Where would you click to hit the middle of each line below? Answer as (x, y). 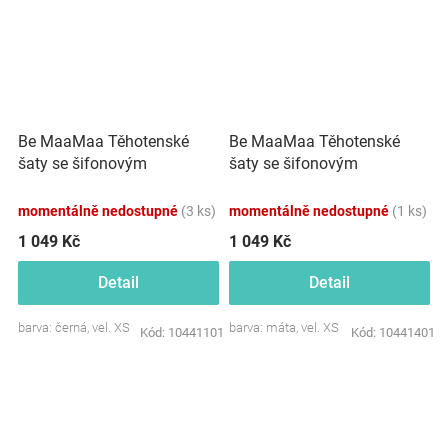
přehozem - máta (288, 185)
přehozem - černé (78, 185)
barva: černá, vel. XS (74, 327)
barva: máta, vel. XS (284, 327)
